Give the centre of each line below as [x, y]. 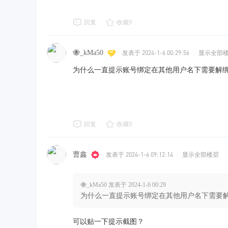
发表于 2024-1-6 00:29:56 [156, 53]
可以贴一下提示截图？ [108, 222]
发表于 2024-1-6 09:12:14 [139, 154]
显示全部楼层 [201, 155]
